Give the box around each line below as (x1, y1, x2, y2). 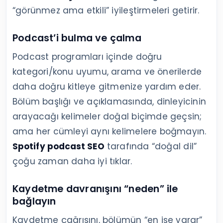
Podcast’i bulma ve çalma (12, 31, 141, 45)
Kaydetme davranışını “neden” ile (12, 182, 178, 196)
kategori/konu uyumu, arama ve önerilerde (12, 66, 202, 78)
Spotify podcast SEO (12, 140, 105, 153)
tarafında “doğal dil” (104, 140, 197, 153)
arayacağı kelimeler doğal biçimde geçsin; (12, 111, 202, 123)
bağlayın (12, 195, 56, 209)
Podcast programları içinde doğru (12, 51, 162, 63)
